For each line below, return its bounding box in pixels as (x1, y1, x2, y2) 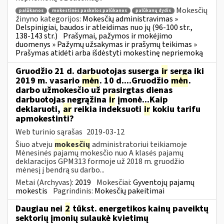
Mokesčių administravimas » (82, 13, 178, 25)
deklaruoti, (15, 102, 62, 115)
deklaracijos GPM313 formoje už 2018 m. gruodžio (15, 155, 184, 167)
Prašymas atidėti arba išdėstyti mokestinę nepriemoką (15, 47, 203, 59)
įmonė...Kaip (115, 93, 168, 106)
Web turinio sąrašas (15, 126, 84, 137)
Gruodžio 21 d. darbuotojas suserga (15, 64, 161, 77)
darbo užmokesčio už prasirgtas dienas (15, 83, 172, 96)
